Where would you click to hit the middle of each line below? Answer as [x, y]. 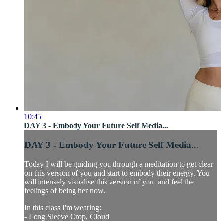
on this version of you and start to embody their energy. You [117, 173]
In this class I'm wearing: [63, 207]
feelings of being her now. [65, 190]
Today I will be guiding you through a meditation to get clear [119, 164]
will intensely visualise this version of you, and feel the [109, 182]
